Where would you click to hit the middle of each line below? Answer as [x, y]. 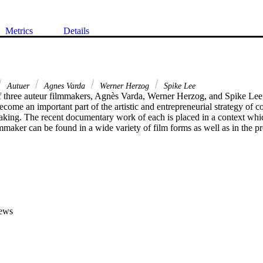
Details [76, 31]
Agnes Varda [65, 86]
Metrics [19, 31]
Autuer [18, 86]
